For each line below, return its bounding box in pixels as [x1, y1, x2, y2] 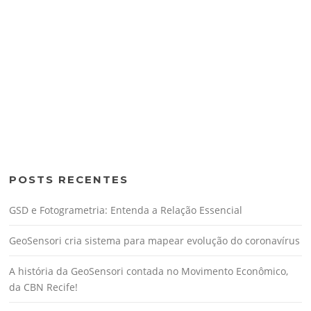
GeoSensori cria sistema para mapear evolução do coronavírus [9, 233, 301, 247]
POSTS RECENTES [9, 172, 129, 186]
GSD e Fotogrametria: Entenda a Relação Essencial [9, 203, 243, 217]
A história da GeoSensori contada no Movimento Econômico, [9, 264, 289, 278]
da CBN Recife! [9, 280, 78, 294]
